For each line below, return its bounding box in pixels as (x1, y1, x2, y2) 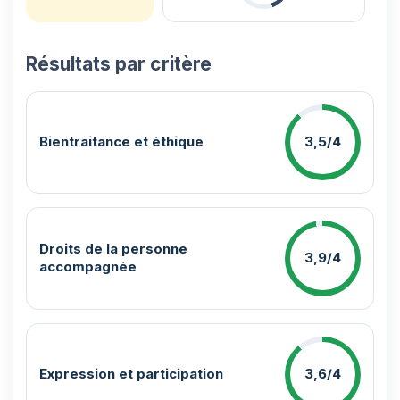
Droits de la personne (39, 240, 187, 258)
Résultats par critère (26, 52, 212, 75)
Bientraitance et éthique (39, 133, 204, 151)
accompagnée (39, 258, 137, 276)
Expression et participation (39, 365, 223, 383)
